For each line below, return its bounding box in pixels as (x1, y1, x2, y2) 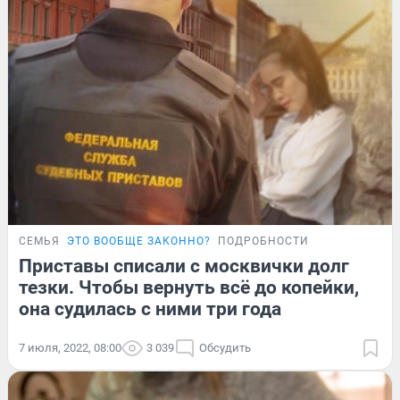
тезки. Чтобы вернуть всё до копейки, (19, 277, 359, 299)
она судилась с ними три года (19, 298, 281, 321)
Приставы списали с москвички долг (19, 255, 349, 278)
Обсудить (199, 341, 251, 355)
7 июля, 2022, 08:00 (19, 341, 121, 355)
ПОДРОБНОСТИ (218, 235, 309, 248)
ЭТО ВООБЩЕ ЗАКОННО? (67, 235, 211, 248)
